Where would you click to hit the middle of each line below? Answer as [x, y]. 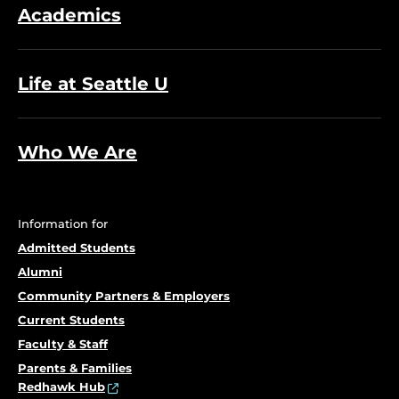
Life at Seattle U [93, 84]
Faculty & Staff [63, 344]
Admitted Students [77, 248]
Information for [63, 224]
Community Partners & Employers [124, 296]
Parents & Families [75, 368]
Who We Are [77, 152]
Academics [69, 15]
